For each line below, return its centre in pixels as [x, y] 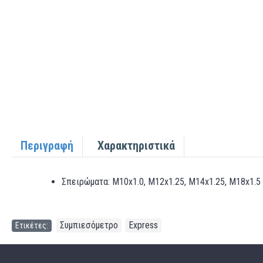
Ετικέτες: [32, 225]
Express [143, 225]
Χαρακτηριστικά [136, 146]
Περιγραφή [47, 146]
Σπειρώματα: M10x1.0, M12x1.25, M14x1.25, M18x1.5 [161, 182]
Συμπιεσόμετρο [89, 225]
